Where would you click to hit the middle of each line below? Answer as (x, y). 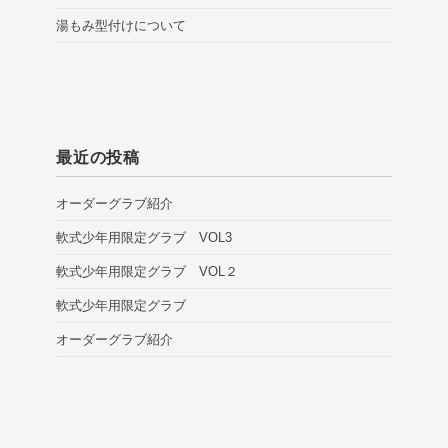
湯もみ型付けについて (121, 25)
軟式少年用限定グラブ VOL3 (144, 237)
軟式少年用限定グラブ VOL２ (147, 271)
